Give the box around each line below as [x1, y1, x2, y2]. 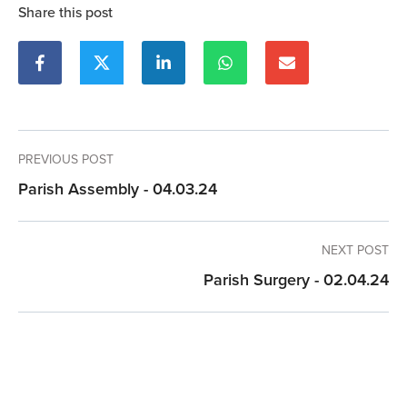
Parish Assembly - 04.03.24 [18, 177, 217, 202]
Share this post [18, 2, 113, 24]
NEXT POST [322, 241, 389, 261]
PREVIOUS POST [18, 150, 114, 170]
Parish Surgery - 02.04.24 [203, 268, 389, 293]
